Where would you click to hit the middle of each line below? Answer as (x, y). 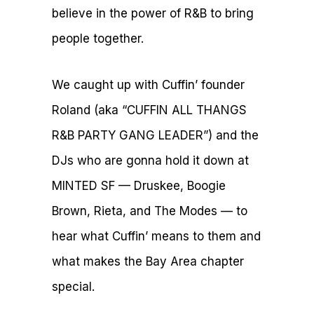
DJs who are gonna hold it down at (150, 160)
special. (73, 286)
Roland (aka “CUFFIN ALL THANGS (149, 110)
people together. (100, 38)
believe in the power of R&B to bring (153, 13)
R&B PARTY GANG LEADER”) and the (155, 135)
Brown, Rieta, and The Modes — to (150, 211)
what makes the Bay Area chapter (148, 261)
